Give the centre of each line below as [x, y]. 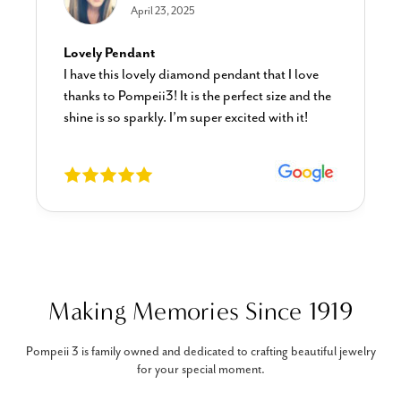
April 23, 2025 [163, 11]
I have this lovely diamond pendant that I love [191, 74]
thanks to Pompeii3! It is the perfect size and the [197, 96]
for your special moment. [200, 369]
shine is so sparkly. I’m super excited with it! [186, 117]
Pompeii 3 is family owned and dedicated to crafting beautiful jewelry [200, 351]
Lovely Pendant [110, 53]
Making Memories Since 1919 [200, 311]
